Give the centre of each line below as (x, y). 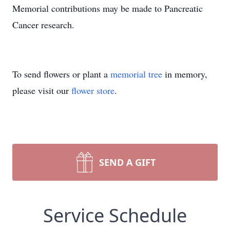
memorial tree (136, 74)
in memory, (185, 74)
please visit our (42, 90)
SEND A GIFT (127, 162)
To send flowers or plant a (61, 74)
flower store (93, 90)
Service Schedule (115, 215)
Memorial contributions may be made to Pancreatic (108, 8)
